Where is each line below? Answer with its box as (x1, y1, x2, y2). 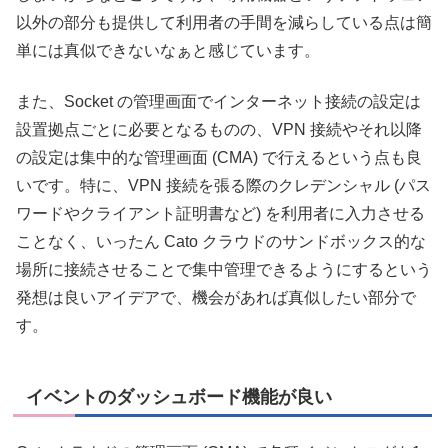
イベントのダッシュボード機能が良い (26, 386, 332, 407)
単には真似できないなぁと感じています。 (16, 42, 320, 60)
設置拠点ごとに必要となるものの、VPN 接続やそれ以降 (16, 120, 422, 138)
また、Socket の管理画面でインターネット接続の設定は (16, 92, 421, 110)
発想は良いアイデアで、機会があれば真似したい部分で (16, 288, 416, 306)
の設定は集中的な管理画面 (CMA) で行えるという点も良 (16, 148, 422, 166)
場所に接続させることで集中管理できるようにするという (16, 260, 432, 278)
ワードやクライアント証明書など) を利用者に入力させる (16, 204, 425, 222)
